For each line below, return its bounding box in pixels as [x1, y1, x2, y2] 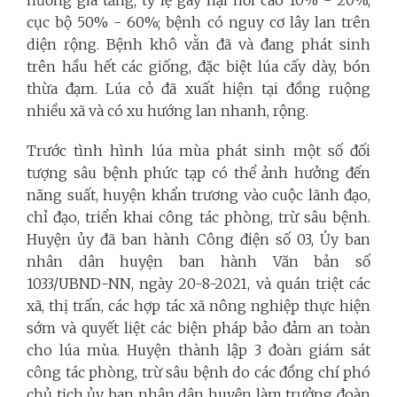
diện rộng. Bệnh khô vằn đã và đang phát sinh [27, 35, 370, 53]
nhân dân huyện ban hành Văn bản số [27, 252, 370, 270]
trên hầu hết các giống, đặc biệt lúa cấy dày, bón [27, 57, 370, 75]
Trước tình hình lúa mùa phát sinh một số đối [27, 141, 370, 160]
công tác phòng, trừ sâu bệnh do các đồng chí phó [27, 362, 370, 381]
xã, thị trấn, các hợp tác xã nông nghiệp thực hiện [27, 296, 370, 315]
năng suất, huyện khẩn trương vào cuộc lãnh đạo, [27, 185, 370, 204]
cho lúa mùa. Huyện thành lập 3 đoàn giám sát [27, 340, 370, 359]
